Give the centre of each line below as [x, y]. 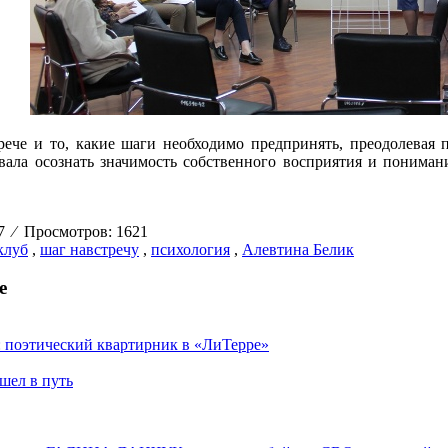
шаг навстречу [89, 249]
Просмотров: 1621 [82, 231]
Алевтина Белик [298, 249]
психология [190, 249]
